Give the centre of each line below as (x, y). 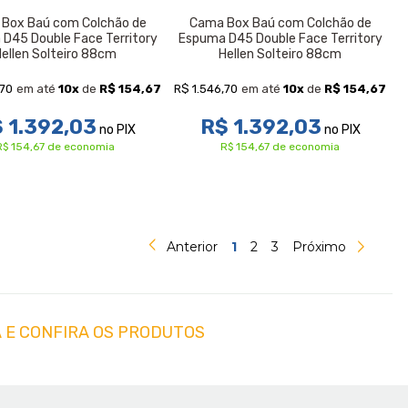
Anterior (192, 247)
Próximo (319, 247)
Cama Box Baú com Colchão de (280, 23)
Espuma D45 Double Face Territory (280, 38)
